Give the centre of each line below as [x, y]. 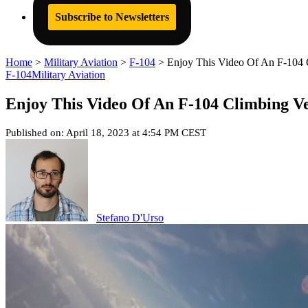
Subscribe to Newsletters [112, 17]
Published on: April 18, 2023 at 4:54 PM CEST [106, 132]
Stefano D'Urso [130, 217]
